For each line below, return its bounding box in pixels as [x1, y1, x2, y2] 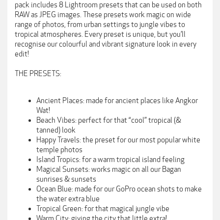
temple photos [36, 145, 82, 154]
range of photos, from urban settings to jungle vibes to [15, 20, 185, 29]
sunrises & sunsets [36, 174, 96, 184]
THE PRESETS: [15, 69, 61, 78]
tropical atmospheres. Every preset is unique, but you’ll [15, 30, 186, 39]
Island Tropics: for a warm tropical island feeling [36, 155, 185, 164]
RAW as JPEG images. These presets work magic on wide [15, 10, 191, 19]
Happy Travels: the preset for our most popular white [36, 135, 200, 144]
